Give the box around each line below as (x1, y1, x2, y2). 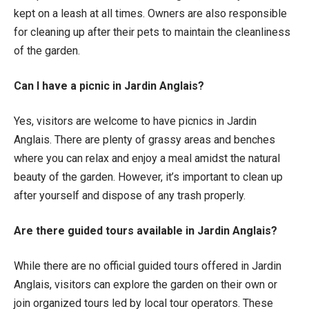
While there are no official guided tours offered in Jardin (14, 259, 281, 272)
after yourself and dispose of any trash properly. (14, 188, 246, 202)
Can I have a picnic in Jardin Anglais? (14, 79, 204, 92)
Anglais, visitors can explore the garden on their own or (14, 277, 277, 291)
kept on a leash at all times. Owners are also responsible (14, 6, 287, 20)
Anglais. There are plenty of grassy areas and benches (14, 132, 275, 146)
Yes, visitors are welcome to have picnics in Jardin (14, 114, 257, 128)
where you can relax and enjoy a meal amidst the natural (14, 151, 280, 165)
